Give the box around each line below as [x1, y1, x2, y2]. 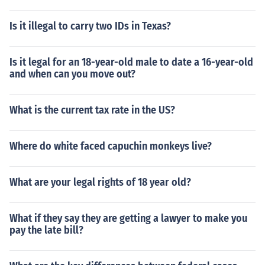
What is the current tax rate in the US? [9, 104, 175, 117]
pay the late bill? [9, 224, 83, 237]
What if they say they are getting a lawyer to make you [9, 212, 247, 225]
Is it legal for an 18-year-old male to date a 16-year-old [9, 56, 253, 69]
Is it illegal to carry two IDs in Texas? [9, 20, 171, 33]
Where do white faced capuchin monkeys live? [9, 140, 212, 153]
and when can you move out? [9, 67, 135, 80]
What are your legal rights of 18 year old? [9, 176, 191, 189]
